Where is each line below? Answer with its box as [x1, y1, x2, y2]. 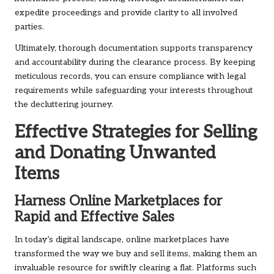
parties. [15, 22, 44, 32]
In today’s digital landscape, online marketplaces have [15, 235, 229, 245]
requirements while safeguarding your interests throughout [15, 86, 253, 96]
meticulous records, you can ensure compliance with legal [15, 72, 246, 82]
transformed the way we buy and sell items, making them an [15, 249, 257, 259]
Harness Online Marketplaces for [15, 193, 222, 210]
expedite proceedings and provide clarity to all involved [15, 8, 237, 18]
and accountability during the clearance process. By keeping [15, 57, 256, 68]
